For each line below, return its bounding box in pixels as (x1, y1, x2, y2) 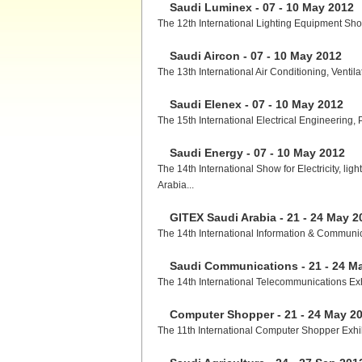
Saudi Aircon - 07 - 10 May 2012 (169, 49, 342, 62)
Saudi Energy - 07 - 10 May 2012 (169, 146, 345, 159)
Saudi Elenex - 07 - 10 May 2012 (169, 98, 343, 111)
